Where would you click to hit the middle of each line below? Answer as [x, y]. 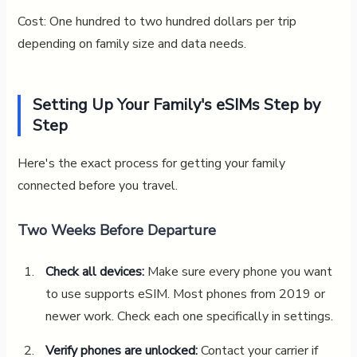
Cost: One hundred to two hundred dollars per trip [157, 21]
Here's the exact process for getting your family [151, 163]
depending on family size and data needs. [131, 43]
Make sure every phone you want [238, 271]
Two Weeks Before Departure [116, 230]
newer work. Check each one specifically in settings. [189, 316]
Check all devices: [94, 271]
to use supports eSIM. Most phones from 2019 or [185, 294]
